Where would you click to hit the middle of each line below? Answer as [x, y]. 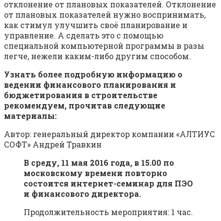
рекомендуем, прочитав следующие [85, 105]
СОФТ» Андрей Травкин [53, 144]
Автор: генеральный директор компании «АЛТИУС [110, 134]
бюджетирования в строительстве [81, 95]
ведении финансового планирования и [90, 84]
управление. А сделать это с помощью [84, 35]
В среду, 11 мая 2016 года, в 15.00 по [99, 162]
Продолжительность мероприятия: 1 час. [108, 212]
